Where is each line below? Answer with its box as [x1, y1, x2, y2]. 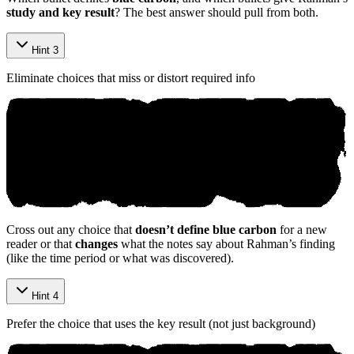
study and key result [6, 5, 115, 19]
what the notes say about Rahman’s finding [118, 237, 335, 251]
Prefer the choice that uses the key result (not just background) [6, 317, 315, 331]
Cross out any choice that [6, 223, 135, 237]
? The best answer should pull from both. [115, 5, 318, 19]
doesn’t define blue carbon [135, 223, 277, 237]
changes [75, 237, 118, 251]
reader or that [6, 237, 75, 251]
